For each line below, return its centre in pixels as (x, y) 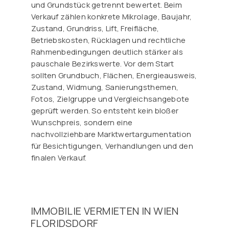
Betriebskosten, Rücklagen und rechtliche (108, 40)
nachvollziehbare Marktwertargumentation (111, 134)
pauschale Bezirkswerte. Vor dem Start (102, 64)
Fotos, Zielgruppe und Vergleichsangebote (110, 99)
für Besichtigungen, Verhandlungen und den (112, 146)
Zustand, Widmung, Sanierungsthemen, (105, 87)
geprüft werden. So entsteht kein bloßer (105, 111)
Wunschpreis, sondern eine (82, 123)
